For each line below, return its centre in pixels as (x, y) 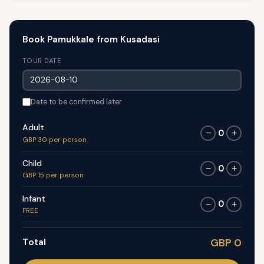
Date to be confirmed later (76, 102)
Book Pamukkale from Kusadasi (91, 40)
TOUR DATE (42, 61)
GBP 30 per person (54, 140)
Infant (34, 198)
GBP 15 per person (53, 176)
